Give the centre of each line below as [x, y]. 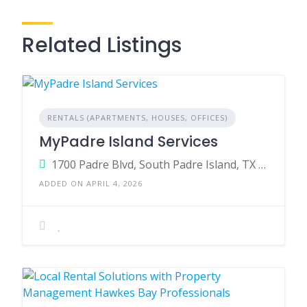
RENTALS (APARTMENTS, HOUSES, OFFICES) [137, 118]
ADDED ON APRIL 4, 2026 [91, 183]
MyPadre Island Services [128, 142]
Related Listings [102, 45]
